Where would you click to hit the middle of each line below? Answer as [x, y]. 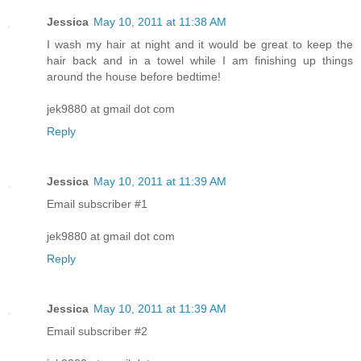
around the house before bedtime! [134, 76]
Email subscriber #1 [97, 203]
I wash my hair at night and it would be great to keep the [200, 44]
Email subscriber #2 [97, 331]
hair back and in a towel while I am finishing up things [200, 60]
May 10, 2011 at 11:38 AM [160, 21]
